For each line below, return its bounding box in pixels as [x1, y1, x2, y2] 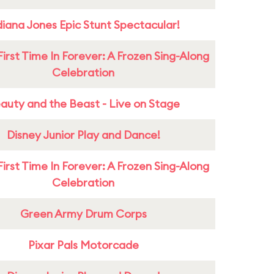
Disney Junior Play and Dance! [6, 128, 160, 142]
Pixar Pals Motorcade [28, 238, 139, 252]
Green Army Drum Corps [20, 207, 147, 221]
